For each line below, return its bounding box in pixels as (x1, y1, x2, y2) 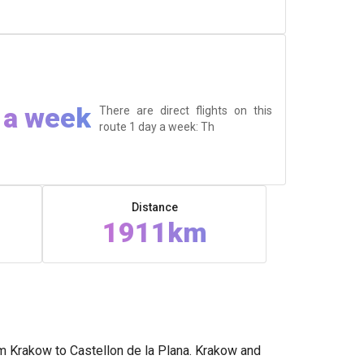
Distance (131, 201, 178, 214)
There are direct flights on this (98, 103, 272, 117)
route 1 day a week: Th (98, 119, 214, 133)
